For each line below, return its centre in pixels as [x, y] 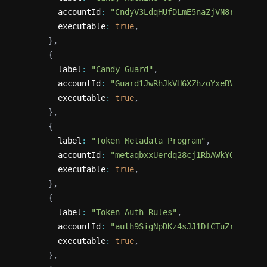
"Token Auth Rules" [134, 212]
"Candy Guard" [122, 69]
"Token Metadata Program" [148, 141]
